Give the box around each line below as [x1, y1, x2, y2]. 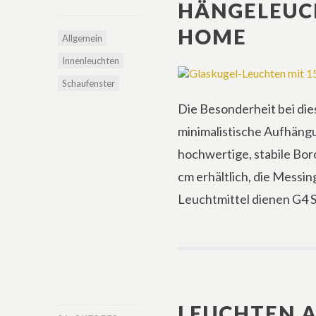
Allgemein [62, 32, 102, 44]
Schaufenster [62, 78, 115, 89]
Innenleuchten [62, 55, 119, 66]
